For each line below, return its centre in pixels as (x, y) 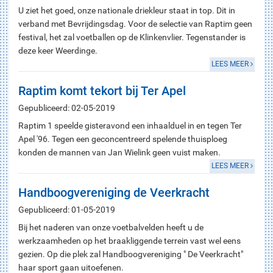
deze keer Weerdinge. (58, 51)
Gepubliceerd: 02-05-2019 (67, 108)
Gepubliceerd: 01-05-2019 (67, 210)
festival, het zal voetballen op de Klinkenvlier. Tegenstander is (132, 37)
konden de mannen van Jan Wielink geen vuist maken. (119, 152)
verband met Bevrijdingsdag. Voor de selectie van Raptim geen (135, 24)
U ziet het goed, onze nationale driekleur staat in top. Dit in (127, 10)
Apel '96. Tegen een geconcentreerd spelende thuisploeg (123, 139)
